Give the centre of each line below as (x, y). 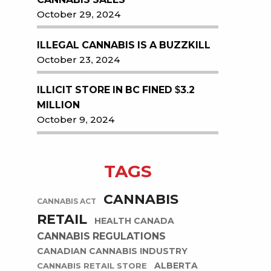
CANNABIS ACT (67, 202)
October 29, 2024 (79, 14)
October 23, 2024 (78, 59)
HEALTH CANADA (134, 221)
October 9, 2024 (76, 120)
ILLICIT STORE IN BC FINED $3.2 (116, 90)
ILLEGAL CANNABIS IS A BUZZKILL (124, 45)
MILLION (58, 105)
